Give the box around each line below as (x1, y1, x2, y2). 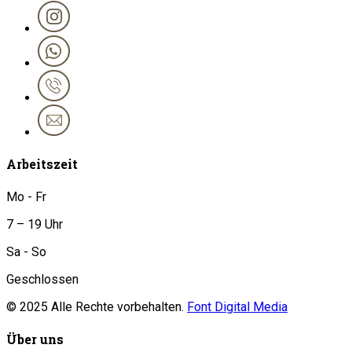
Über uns (6, 330, 64, 347)
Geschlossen (6, 271, 79, 287)
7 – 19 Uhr (6, 216, 63, 232)
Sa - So (6, 244, 46, 259)
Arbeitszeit (6, 156, 78, 173)
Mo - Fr (6, 189, 46, 204)
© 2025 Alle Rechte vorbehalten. (6, 299, 187, 314)
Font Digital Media (187, 299, 288, 314)
